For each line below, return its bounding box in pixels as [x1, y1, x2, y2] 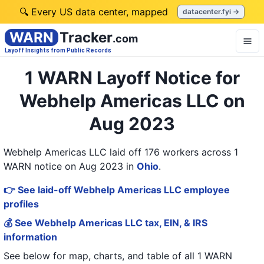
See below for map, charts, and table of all [4, 250, 194, 262]
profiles [4, 198, 39, 210]
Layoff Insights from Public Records [5, 47, 111, 54]
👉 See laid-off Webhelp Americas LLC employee [4, 184, 230, 196]
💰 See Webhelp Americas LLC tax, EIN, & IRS [4, 217, 207, 229]
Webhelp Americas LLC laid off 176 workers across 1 [4, 146, 238, 158]
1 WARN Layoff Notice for [24, 67, 240, 88]
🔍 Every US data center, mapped [19, 5, 168, 18]
